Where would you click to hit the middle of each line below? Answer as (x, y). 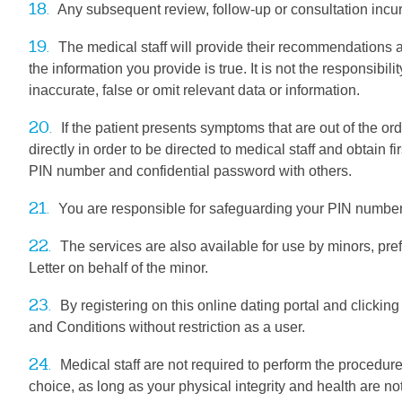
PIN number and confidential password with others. (190, 171)
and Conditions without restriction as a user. (167, 327)
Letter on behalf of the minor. (118, 268)
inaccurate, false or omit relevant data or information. (194, 90)
